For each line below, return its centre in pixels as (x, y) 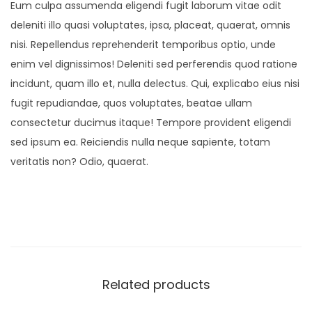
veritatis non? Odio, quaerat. (79, 161)
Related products (156, 284)
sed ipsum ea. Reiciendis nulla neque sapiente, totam (140, 142)
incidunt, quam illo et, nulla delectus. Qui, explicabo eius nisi (155, 83)
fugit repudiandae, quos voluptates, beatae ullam (131, 103)
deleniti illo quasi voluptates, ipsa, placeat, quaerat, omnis (150, 25)
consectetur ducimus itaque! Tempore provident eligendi (151, 122)
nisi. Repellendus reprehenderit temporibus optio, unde (143, 44)
